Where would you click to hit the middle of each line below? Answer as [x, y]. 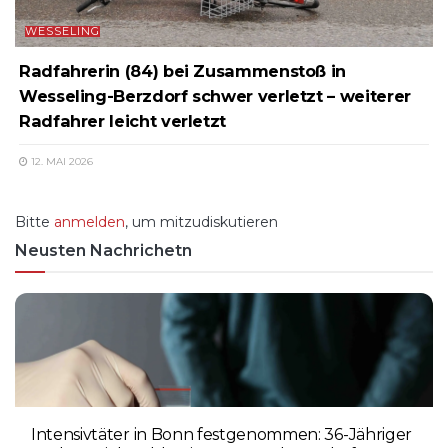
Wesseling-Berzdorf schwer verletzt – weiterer [215, 95]
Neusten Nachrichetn [103, 250]
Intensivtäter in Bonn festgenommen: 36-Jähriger [221, 434]
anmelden [89, 221]
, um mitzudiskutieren [201, 221]
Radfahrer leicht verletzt [122, 120]
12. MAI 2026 [60, 161]
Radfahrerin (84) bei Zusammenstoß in [183, 70]
